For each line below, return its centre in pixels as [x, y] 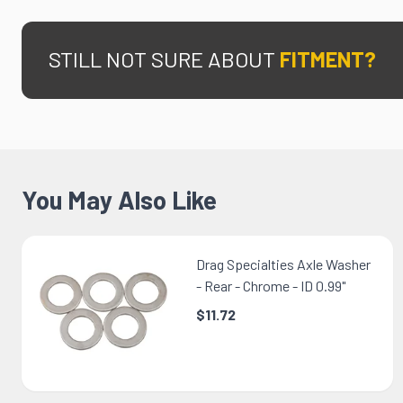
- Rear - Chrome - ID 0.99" [270, 286]
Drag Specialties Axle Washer [283, 264]
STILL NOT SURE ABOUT [164, 59]
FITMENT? [328, 59]
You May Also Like [119, 200]
